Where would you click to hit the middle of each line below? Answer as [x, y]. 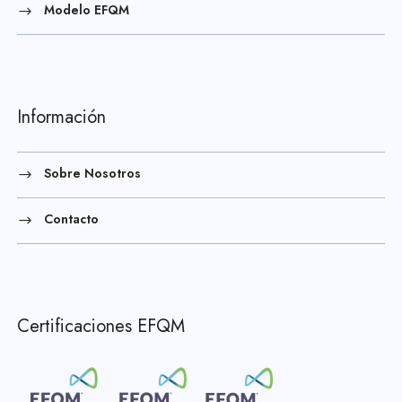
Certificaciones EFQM [101, 327]
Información [61, 118]
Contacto [71, 219]
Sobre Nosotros [92, 174]
